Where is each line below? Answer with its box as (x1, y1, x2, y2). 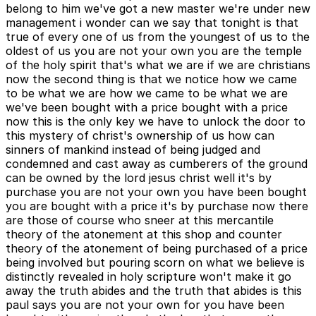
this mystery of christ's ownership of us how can (6, 128, 274, 143)
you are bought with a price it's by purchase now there (6, 199, 308, 214)
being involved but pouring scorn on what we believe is (6, 255, 305, 270)
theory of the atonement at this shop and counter (6, 227, 282, 242)
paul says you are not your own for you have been (6, 298, 284, 312)
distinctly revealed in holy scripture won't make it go (6, 269, 291, 284)
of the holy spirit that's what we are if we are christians (6, 58, 310, 73)
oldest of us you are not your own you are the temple (6, 44, 302, 59)
